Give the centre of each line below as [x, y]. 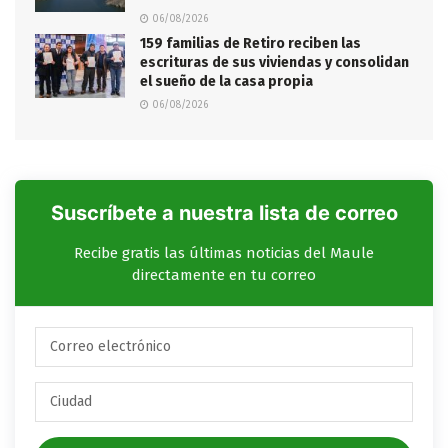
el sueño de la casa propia [226, 81]
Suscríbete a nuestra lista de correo [224, 212]
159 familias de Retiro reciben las [250, 43]
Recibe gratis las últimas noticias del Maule [224, 252]
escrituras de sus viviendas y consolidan [274, 62]
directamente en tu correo [224, 274]
